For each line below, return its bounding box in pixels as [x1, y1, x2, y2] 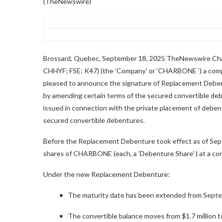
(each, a [113, 149, 138, 158]
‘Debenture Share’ [138, 149, 196, 158]
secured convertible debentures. [43, 115, 145, 124]
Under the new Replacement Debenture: [43, 169, 170, 178]
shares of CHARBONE [43, 149, 113, 158]
